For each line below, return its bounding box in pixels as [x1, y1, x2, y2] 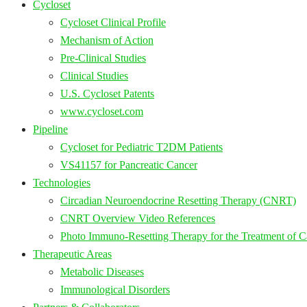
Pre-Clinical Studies [60, 51, 146, 64]
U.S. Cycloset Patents [60, 87, 154, 99]
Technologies [33, 176, 90, 188]
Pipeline [33, 123, 68, 135]
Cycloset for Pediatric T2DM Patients [60, 140, 223, 153]
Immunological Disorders [60, 283, 170, 295]
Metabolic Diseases [60, 265, 144, 278]
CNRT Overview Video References [60, 212, 215, 224]
